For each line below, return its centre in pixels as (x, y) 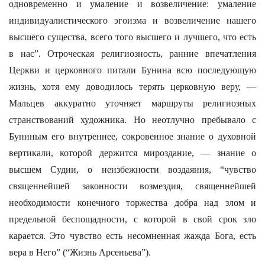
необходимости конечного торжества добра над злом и (132, 203)
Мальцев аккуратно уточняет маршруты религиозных (132, 103)
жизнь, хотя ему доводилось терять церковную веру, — (132, 87)
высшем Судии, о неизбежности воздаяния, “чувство (132, 169)
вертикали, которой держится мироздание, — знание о (132, 153)
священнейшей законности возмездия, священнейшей (132, 186)
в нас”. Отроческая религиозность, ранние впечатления (132, 54)
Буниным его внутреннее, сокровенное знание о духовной (132, 136)
